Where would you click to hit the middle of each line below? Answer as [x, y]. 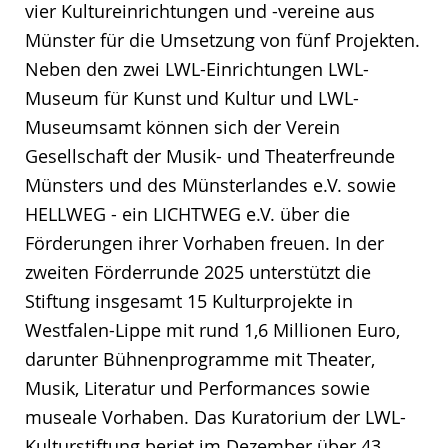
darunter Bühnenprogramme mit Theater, [200, 358]
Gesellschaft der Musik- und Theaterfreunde [210, 155]
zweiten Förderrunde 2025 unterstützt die [198, 271]
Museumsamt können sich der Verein [182, 126]
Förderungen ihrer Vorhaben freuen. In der [204, 242]
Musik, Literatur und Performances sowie [197, 387]
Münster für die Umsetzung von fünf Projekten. [222, 39]
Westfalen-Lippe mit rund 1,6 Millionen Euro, [212, 329]
